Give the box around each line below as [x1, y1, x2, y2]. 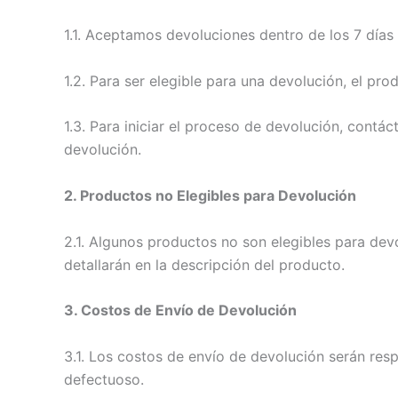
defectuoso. [64, 370, 144, 388]
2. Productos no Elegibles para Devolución [64, 186, 356, 204]
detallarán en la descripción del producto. [64, 255, 345, 274]
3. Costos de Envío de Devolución [64, 301, 297, 320]
